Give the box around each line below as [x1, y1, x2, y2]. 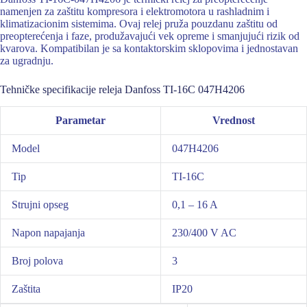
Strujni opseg [12, 198, 69, 210]
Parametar [56, 114, 106, 126]
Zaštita [12, 282, 40, 295]
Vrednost [212, 114, 255, 126]
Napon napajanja [12, 226, 85, 238]
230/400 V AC [172, 226, 236, 238]
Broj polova [12, 254, 63, 267]
